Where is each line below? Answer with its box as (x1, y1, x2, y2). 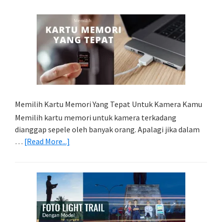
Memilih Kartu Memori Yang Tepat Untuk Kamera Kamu (15, 99, 202, 109)
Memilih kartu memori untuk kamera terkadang (15, 112, 176, 122)
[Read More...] (24, 136, 70, 146)
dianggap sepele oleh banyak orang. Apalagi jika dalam (15, 124, 200, 134)
